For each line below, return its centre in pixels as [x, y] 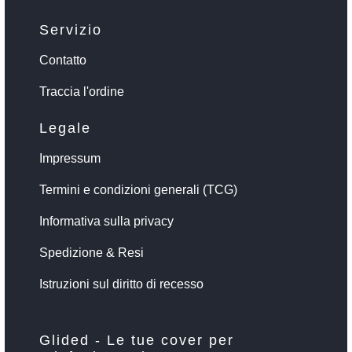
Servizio [71, 29]
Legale [65, 128]
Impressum [70, 158]
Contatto [63, 60]
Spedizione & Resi [92, 252]
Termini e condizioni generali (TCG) [138, 189]
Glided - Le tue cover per [137, 340]
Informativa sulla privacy [106, 221]
